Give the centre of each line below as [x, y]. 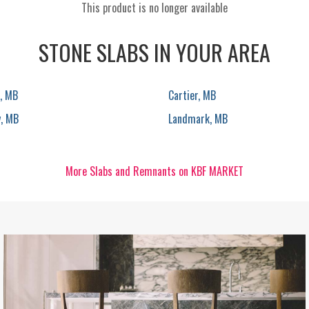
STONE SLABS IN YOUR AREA [154, 52]
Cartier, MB [192, 95]
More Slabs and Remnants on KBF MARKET [154, 171]
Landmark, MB [198, 119]
